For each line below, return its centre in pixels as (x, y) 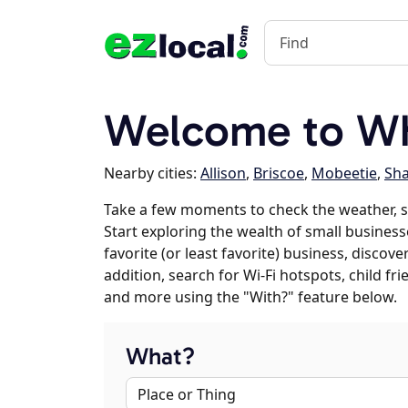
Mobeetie (344, 173)
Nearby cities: (152, 173)
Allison (223, 173)
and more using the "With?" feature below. (250, 297)
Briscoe (279, 173)
